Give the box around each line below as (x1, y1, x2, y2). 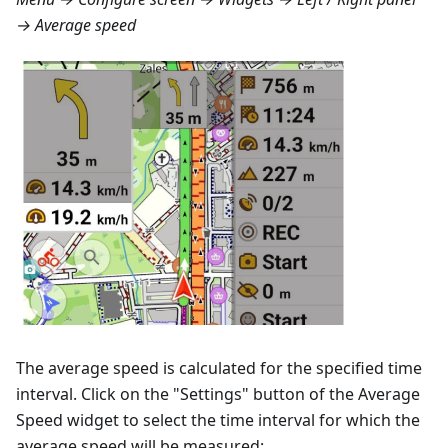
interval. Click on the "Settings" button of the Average (16, 383, 420, 406)
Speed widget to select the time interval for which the (16, 409, 420, 432)
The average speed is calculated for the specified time (16, 357, 422, 380)
